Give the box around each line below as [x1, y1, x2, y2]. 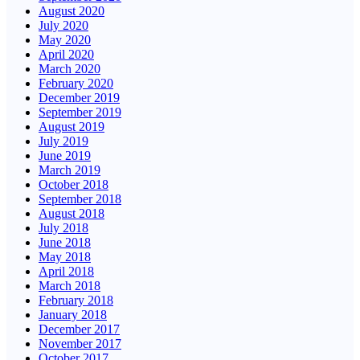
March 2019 [39, 162, 100, 177]
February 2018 [39, 292, 113, 307]
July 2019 [39, 133, 88, 148]
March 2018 [39, 278, 100, 292]
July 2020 [39, 18, 88, 32]
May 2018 [39, 249, 91, 264]
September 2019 [39, 104, 121, 119]
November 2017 [39, 336, 121, 350]
